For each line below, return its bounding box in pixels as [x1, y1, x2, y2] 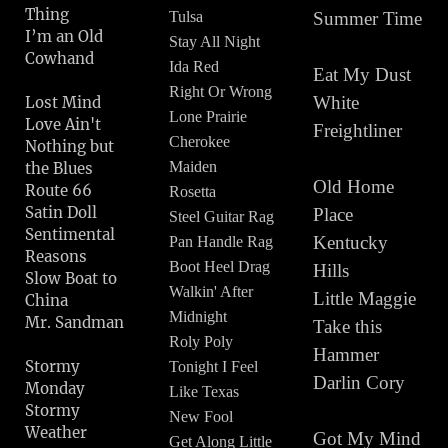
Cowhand [25, 49, 134, 68]
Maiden [169, 158, 218, 175]
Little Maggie [313, 288, 422, 309]
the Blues [25, 159, 93, 178]
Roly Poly [169, 333, 238, 350]
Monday [25, 379, 93, 398]
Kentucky [313, 232, 389, 253]
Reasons [25, 247, 87, 266]
